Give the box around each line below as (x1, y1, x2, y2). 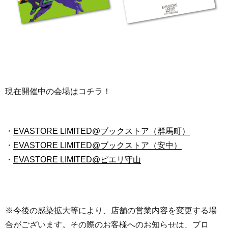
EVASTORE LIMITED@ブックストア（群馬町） (13, 126, 190, 135)
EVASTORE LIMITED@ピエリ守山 (13, 155, 141, 164)
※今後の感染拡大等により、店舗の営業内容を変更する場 (5, 206, 217, 215)
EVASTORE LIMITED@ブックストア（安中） (13, 140, 182, 150)
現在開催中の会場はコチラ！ (5, 87, 111, 96)
